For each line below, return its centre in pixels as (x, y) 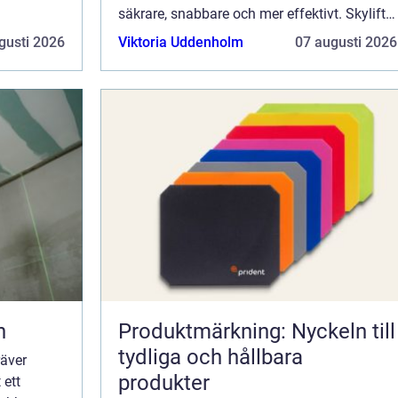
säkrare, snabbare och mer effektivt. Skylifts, (257, 14)
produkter (164, 383)
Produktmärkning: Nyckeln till (257, 332)
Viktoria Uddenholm (181, 43)
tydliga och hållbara (211, 358)
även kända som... (175, 36)
